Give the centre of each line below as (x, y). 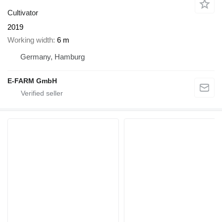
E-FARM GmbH (32, 81)
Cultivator (23, 12)
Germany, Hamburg (53, 57)
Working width (30, 40)
